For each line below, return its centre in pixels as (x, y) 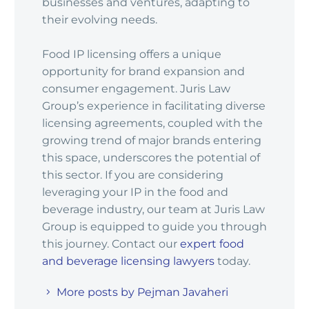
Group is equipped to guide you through (154, 227)
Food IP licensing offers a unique (132, 54)
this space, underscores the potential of (151, 158)
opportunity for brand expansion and (143, 72)
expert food (212, 244)
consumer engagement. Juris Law (136, 89)
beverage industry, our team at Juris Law (153, 210)
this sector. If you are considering (133, 175)
